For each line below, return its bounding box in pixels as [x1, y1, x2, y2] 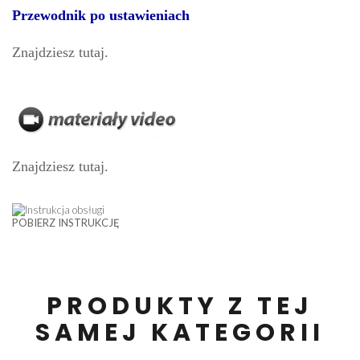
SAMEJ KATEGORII [35, 316, 325, 350]
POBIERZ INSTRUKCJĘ [12, 216, 120, 230]
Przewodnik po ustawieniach [12, 7, 190, 24]
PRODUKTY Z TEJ [47, 289, 313, 324]
